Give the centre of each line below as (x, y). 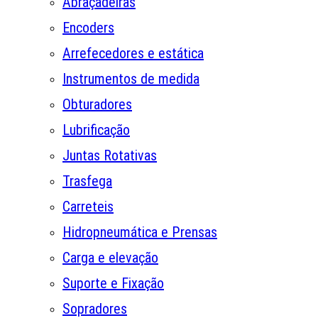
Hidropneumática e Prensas (140, 232)
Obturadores (97, 105)
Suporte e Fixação (113, 284)
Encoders (88, 28)
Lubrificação (96, 130)
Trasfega (87, 181)
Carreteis (88, 207)
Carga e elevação (110, 258)
